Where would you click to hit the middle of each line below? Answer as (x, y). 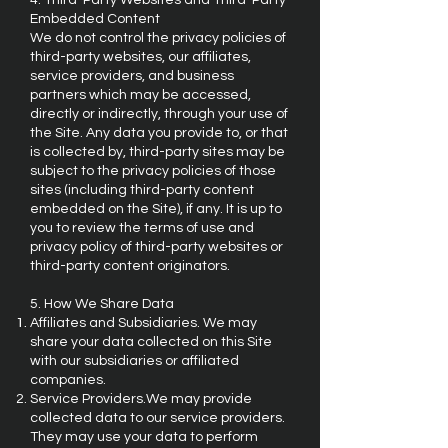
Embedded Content (95, 19)
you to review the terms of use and (142, 228)
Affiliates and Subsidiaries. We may (143, 323)
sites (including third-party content (142, 190)
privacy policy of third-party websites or (156, 247)
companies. (68, 380)
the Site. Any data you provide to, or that (159, 133)
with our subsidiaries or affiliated (134, 361)
